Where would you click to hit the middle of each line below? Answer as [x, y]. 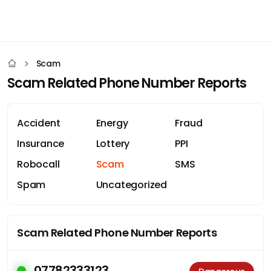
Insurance [41, 144]
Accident [39, 123]
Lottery [113, 144]
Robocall [38, 164]
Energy [112, 123]
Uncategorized [132, 185]
